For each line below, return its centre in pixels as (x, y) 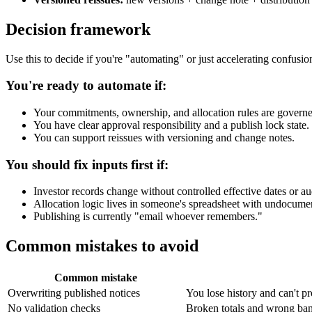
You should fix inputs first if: (87, 164)
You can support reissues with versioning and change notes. (164, 138)
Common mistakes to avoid (102, 246)
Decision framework (78, 29)
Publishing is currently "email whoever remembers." (148, 217)
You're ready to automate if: (86, 86)
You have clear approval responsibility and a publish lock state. (171, 125)
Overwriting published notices (74, 293)
